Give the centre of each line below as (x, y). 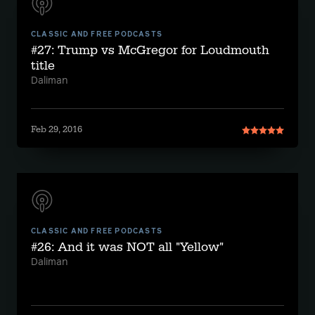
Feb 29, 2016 (57, 129)
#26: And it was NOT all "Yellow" (127, 247)
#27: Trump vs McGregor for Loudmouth (150, 50)
